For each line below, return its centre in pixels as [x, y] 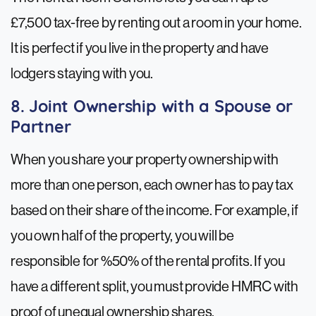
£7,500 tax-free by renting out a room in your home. [156, 23]
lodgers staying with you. [83, 74]
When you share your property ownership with [145, 160]
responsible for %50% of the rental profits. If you [148, 262]
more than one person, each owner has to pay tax [152, 186]
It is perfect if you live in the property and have [140, 49]
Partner [41, 129]
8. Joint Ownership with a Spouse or [152, 108]
